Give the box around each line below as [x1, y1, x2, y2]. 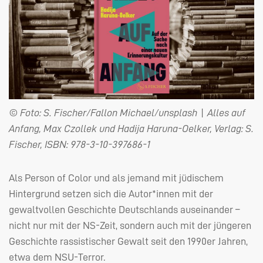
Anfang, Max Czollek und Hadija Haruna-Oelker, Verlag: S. [9, 123, 254, 134]
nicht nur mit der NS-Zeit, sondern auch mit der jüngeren [9, 220, 251, 231]
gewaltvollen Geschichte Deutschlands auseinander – [9, 204, 240, 215]
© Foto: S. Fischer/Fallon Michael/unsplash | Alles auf [9, 107, 245, 118]
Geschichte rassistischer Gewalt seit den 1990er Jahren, [9, 235, 248, 247]
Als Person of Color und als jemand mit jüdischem [9, 172, 224, 183]
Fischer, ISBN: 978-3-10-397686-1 [9, 139, 150, 150]
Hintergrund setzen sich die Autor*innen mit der [9, 188, 213, 199]
